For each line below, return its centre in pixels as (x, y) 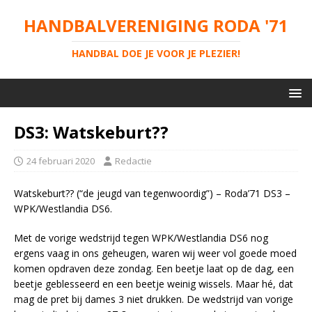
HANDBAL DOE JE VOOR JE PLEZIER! (156, 53)
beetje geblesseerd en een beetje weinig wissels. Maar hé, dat (154, 284)
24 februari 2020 (61, 161)
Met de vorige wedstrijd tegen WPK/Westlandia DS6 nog (141, 238)
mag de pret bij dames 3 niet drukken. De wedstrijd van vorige (154, 299)
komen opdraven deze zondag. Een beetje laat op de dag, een (154, 268)
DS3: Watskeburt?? (91, 132)
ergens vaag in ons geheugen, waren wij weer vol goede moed (155, 253)
